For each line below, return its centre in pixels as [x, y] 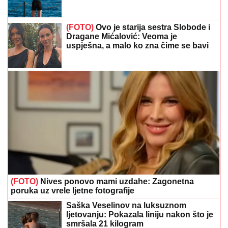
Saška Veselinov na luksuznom [126, 206]
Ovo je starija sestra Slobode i [152, 27]
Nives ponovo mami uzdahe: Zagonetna [116, 182]
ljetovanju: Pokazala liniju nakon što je [140, 215]
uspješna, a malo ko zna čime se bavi [137, 45]
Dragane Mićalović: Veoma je [122, 36]
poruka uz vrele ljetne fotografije [73, 191]
